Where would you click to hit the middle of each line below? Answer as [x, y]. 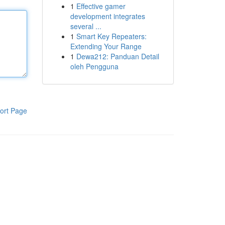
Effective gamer [101, 6]
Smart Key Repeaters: [111, 36]
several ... [86, 26]
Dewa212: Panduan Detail [118, 56]
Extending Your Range [106, 46]
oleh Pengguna [94, 66]
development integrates [107, 16]
